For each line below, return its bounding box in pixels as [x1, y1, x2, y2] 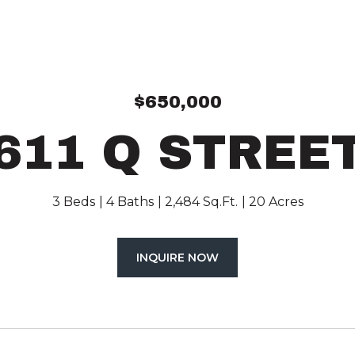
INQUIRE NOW [136, 250, 219, 265]
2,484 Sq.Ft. [164, 194, 238, 209]
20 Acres [248, 194, 303, 209]
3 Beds [52, 194, 95, 209]
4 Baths [105, 194, 154, 209]
